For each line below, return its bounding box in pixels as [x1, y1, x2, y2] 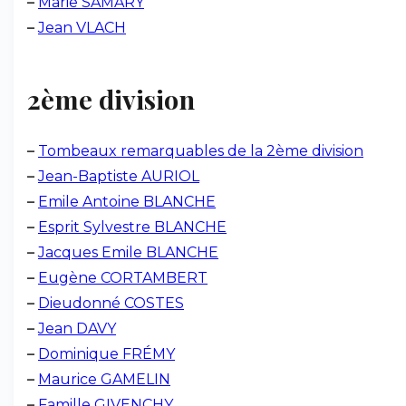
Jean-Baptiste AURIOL [38, 168, 199, 185]
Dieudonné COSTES [38, 295, 184, 312]
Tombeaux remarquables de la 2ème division [38, 142, 363, 159]
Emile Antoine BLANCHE [38, 193, 216, 210]
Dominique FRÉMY [38, 345, 175, 362]
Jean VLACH [38, 19, 126, 36]
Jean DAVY [38, 320, 116, 337]
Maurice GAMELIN [38, 371, 170, 388]
